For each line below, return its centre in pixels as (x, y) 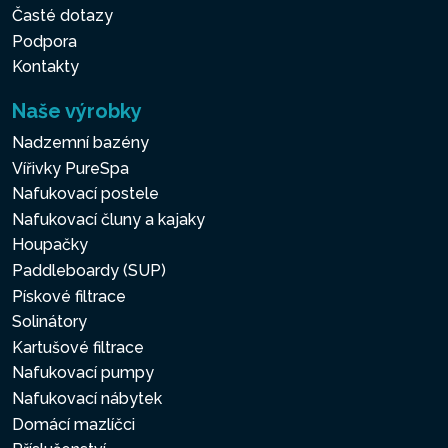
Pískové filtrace (69, 296)
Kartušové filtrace (78, 347)
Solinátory (49, 322)
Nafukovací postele (85, 194)
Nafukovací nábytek (87, 398)
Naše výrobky (77, 110)
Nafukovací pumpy (83, 373)
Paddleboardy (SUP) (89, 270)
